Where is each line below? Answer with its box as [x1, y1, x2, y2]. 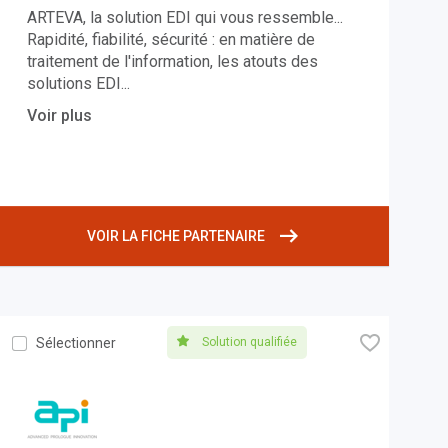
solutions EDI [26, 74, 121, 94]
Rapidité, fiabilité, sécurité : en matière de [26, 30, 315, 50]
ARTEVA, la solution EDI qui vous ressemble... [26, 8, 343, 28]
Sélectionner [35, 335, 116, 352]
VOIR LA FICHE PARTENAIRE [87, 228, 266, 245]
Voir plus [26, 106, 92, 126]
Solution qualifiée [199, 335, 298, 350]
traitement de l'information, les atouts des [26, 52, 318, 72]
